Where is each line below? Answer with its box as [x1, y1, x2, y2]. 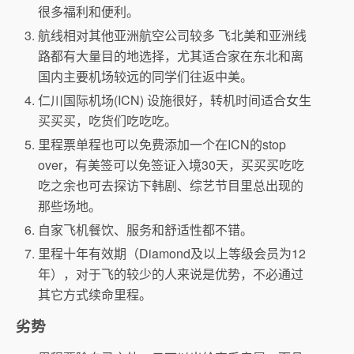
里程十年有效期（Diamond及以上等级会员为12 [38, 244, 307, 263]
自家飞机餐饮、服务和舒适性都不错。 [38, 220, 254, 239]
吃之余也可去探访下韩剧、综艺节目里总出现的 [38, 176, 304, 195]
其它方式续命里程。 [38, 285, 153, 304]
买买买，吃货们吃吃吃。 [38, 111, 178, 130]
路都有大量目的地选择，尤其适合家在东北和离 [38, 46, 304, 65]
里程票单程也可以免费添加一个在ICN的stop [38, 135, 287, 154]
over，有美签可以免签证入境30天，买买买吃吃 [38, 156, 305, 175]
